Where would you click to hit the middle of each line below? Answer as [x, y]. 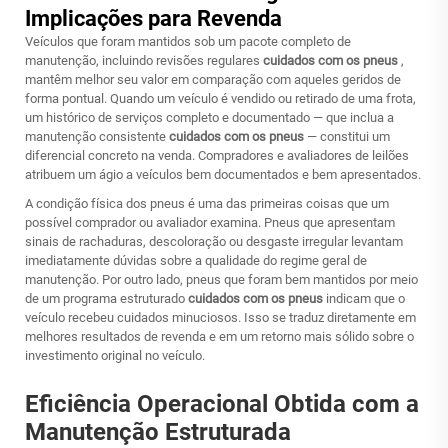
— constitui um [348, 136]
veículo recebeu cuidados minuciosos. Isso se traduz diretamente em [220, 317]
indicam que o [365, 298]
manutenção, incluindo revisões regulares [144, 60]
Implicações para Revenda [153, 18]
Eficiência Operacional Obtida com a [222, 404]
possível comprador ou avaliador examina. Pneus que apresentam [210, 222]
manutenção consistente [97, 136]
